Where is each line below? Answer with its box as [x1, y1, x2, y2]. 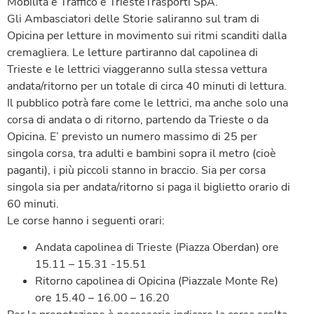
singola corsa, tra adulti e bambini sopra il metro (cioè [7, 145, 276, 161]
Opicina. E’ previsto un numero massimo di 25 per [7, 128, 257, 144]
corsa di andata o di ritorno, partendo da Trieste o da [7, 111, 268, 128]
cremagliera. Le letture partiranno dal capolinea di [7, 44, 258, 60]
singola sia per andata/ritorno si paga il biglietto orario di [7, 179, 290, 195]
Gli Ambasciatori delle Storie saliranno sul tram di [7, 11, 259, 27]
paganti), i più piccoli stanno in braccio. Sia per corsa [7, 162, 266, 178]
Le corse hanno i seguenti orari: [7, 212, 165, 228]
